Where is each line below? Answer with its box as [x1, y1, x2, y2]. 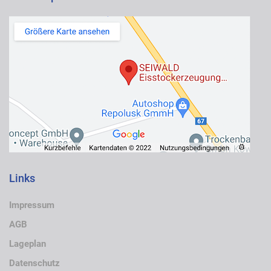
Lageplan [9, 238, 46, 250]
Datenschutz [9, 258, 60, 269]
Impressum [9, 200, 54, 211]
